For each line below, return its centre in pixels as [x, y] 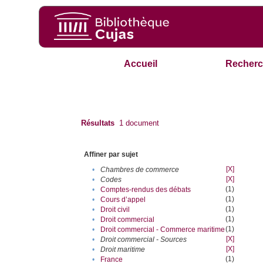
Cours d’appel [123, 200]
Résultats [98, 123]
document [141, 123]
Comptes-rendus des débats [146, 190]
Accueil [141, 64]
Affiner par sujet [111, 155]
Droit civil [115, 210]
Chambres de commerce [140, 170]
